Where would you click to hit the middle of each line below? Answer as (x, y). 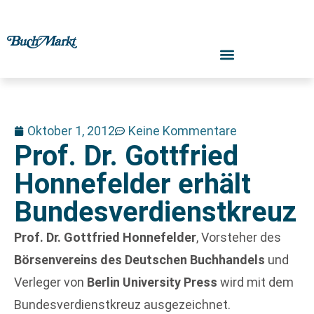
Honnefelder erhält (132, 184)
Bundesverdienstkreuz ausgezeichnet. (122, 305)
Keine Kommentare (183, 131)
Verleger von (50, 282)
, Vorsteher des (239, 237)
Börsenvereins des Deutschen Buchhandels (139, 260)
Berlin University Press (152, 282)
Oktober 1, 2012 (71, 131)
